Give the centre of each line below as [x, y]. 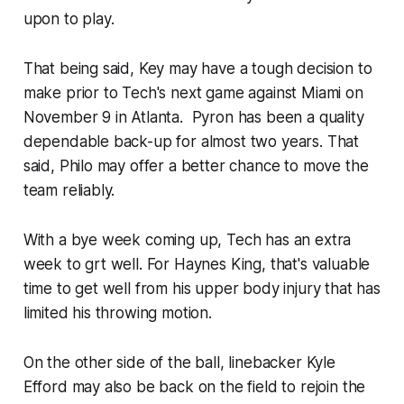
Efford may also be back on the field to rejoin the [194, 387]
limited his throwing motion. [117, 313]
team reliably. [69, 191]
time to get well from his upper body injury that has [202, 289]
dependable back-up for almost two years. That [191, 142]
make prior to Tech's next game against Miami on [193, 93]
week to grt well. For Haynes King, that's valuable [197, 265]
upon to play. [69, 19]
